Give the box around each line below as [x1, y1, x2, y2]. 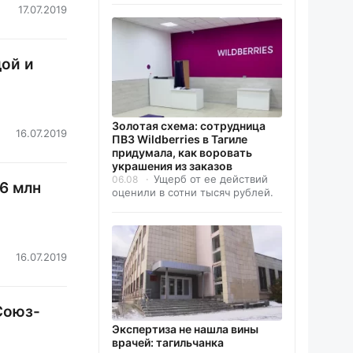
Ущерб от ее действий [154, 172, 268, 185]
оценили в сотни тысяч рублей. [112, 185, 273, 199]
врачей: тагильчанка [112, 336, 224, 350]
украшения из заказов [112, 158, 232, 173]
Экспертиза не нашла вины [112, 322, 258, 336]
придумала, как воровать [112, 145, 252, 159]
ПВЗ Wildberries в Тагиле [112, 132, 247, 146]
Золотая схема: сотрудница [112, 118, 266, 132]
